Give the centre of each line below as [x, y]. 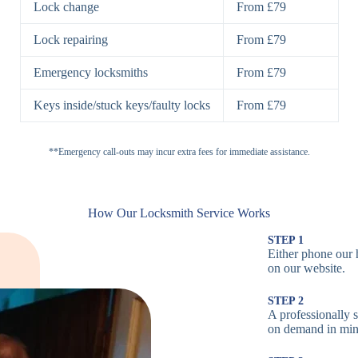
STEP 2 [285, 300]
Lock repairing [70, 40]
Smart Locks [285, 261]
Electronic [279, 152]
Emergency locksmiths [90, 73]
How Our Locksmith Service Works [179, 213]
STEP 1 [285, 240]
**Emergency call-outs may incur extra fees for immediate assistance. [179, 152]
